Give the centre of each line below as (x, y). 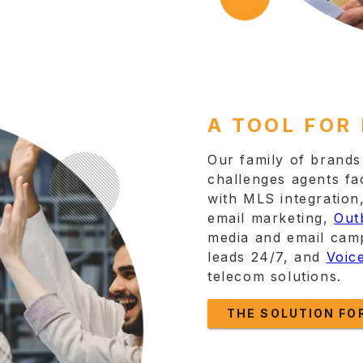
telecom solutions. (275, 276)
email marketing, (268, 218)
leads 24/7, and (264, 257)
